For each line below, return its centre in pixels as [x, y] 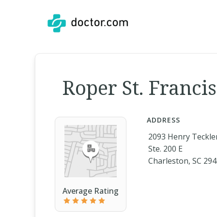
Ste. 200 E [165, 149]
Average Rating [91, 191]
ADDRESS [163, 120]
